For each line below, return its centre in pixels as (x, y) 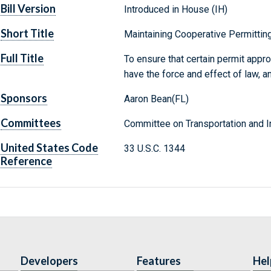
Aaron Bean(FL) (156, 99)
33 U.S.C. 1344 (154, 149)
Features (159, 261)
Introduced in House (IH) (175, 10)
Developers (49, 261)
